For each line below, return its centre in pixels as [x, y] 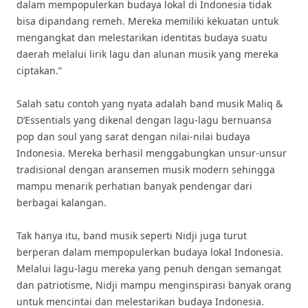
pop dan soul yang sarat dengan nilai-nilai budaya [133, 136]
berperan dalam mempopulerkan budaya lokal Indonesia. [150, 252]
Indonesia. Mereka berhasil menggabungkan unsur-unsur [152, 153]
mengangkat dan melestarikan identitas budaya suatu [142, 37]
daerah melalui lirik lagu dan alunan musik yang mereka [147, 54]
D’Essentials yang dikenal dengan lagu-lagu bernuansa [144, 120]
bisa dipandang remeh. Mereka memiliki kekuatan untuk [147, 21]
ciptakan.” [39, 70]
